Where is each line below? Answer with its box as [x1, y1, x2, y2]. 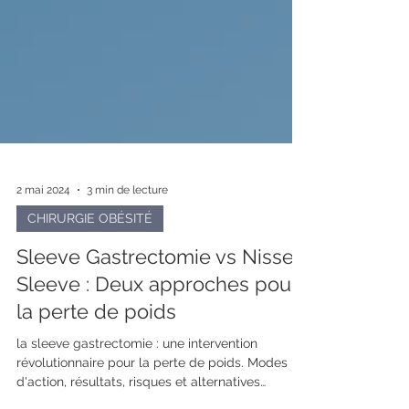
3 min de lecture [87, 249, 168, 262]
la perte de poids [16, 365, 176, 389]
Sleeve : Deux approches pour [16, 338, 298, 362]
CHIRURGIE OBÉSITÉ [27, 277, 152, 291]
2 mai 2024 [16, 249, 70, 262]
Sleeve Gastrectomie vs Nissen [16, 310, 306, 334]
